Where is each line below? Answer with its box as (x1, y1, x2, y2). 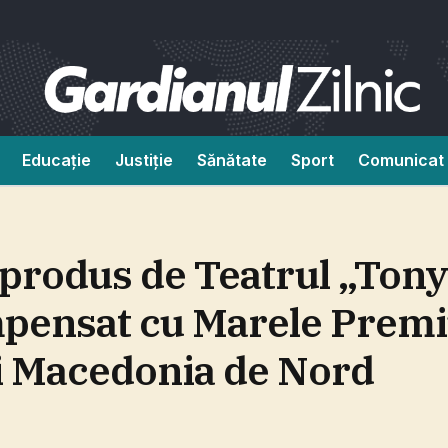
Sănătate (197, 150, 267, 170)
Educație (22, 150, 91, 170)
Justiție (115, 150, 173, 170)
